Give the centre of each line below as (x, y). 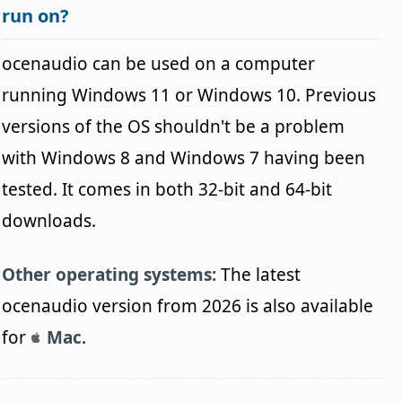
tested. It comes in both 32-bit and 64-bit (167, 189)
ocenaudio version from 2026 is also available (188, 306)
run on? (36, 15)
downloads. (49, 220)
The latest (259, 274)
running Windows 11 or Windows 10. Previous (189, 95)
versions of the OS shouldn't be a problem (174, 126)
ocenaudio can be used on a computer (159, 63)
